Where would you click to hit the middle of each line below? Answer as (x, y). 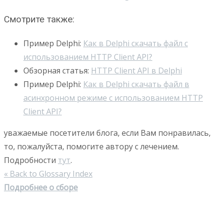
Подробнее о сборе (41, 188)
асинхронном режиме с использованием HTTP (113, 98)
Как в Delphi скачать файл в (136, 84)
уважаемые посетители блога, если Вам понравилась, (107, 133)
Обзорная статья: (57, 71)
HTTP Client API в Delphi (136, 71)
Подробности (31, 160)
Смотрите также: (39, 19)
